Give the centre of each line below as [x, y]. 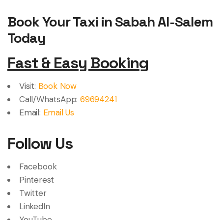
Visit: [29, 86]
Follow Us [40, 144]
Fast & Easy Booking [78, 63]
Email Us [59, 113]
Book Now [57, 86]
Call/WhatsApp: [50, 99]
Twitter [33, 193]
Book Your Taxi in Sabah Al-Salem [110, 22]
